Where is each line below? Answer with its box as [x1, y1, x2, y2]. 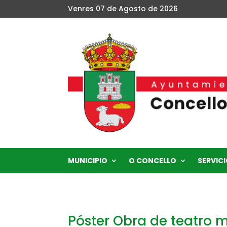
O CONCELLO [129, 155, 177, 166]
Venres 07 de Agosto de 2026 [68, 4, 178, 14]
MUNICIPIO [68, 155, 108, 166]
